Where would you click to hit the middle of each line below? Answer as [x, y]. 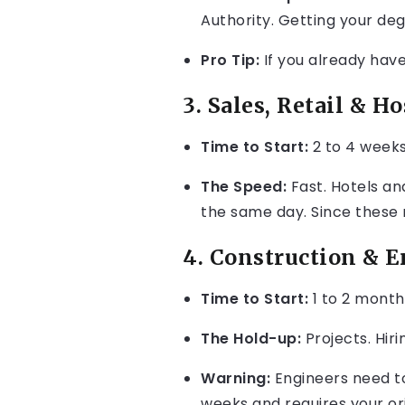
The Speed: [244, 187]
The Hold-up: [251, 339]
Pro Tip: [230, 60]
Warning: [235, 378]
